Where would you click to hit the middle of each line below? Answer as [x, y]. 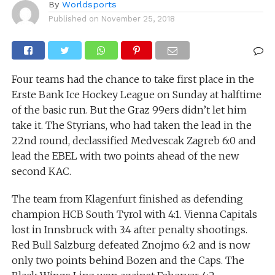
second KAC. [41, 172]
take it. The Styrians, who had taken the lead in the [131, 126]
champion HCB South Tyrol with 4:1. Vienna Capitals [134, 215]
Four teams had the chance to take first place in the [133, 79]
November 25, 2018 [138, 19]
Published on [73, 19]
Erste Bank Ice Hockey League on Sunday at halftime [136, 95]
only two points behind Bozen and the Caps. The [128, 261]
